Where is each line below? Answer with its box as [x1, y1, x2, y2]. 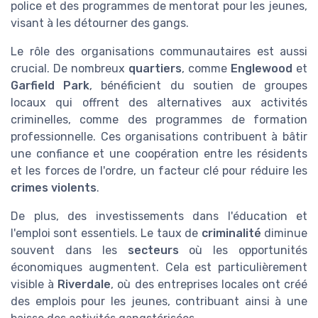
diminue [261, 226, 308, 240]
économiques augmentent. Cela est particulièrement [11, 260, 307, 274]
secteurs [127, 243, 179, 257]
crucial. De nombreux [11, 61, 128, 75]
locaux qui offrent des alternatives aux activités [11, 95, 307, 109]
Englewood [231, 61, 292, 75]
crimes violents [11, 180, 97, 194]
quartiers [128, 61, 182, 75]
